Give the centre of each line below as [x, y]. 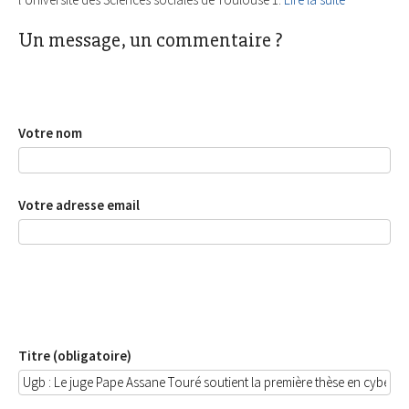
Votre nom [50, 133]
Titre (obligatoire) [75, 355]
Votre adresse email [79, 204]
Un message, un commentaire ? [150, 41]
